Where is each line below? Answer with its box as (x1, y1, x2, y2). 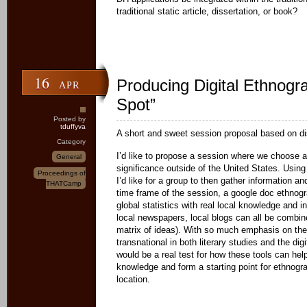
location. (116, 274, 150, 284)
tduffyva (60, 123, 86, 130)
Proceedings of (38, 169, 86, 177)
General (56, 153, 82, 160)
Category (57, 138, 86, 145)
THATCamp (46, 180, 82, 187)
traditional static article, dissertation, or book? (116, 6, 297, 16)
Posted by (53, 115, 86, 123)
